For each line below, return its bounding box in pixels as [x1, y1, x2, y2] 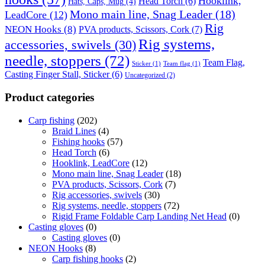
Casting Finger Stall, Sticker [5, 69, 109, 80]
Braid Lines [52, 125, 96, 136]
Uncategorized [125, 71, 165, 80]
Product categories [5, 91, 94, 104]
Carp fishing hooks [52, 253, 123, 264]
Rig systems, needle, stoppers [52, 200, 161, 211]
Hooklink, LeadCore [52, 157, 130, 168]
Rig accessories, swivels [52, 189, 142, 200]
